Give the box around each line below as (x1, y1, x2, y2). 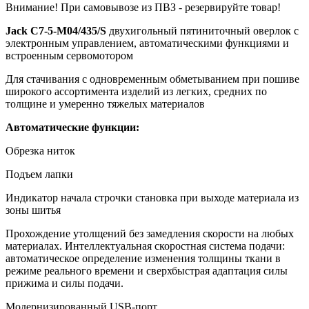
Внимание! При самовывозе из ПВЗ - (6, 1, 185, 14)
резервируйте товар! (185, 1, 281, 14)
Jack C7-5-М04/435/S (6, 25, 106, 37)
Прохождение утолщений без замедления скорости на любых (6, 228, 294, 240)
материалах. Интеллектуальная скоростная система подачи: (6, 240, 285, 252)
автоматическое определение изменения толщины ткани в (6, 252, 281, 265)
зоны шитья (6, 204, 61, 217)
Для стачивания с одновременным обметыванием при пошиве (6, 73, 299, 86)
